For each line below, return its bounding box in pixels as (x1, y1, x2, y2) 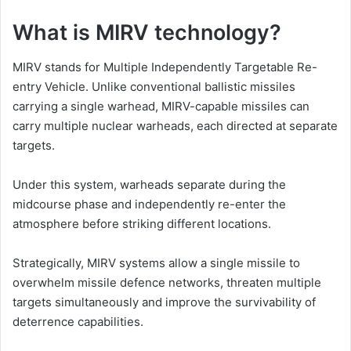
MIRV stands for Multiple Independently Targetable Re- (13, 60, 317, 74)
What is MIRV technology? (13, 19, 281, 45)
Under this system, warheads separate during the (13, 177, 286, 192)
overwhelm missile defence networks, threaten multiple (13, 275, 321, 290)
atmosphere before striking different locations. (13, 216, 271, 231)
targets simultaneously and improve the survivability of (13, 295, 316, 309)
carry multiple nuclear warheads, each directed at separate (13, 118, 338, 133)
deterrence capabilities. (13, 314, 143, 329)
